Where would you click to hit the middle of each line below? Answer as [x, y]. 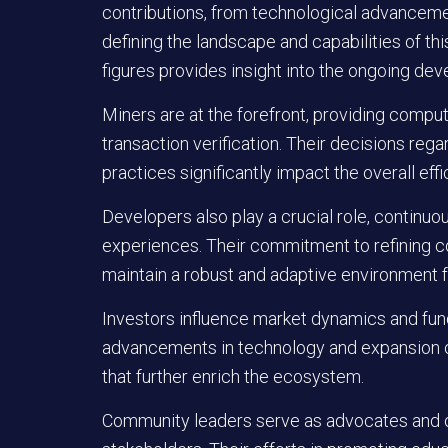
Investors [138, 318]
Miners [129, 114]
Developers [147, 216]
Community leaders [177, 420]
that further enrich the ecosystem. [233, 376]
